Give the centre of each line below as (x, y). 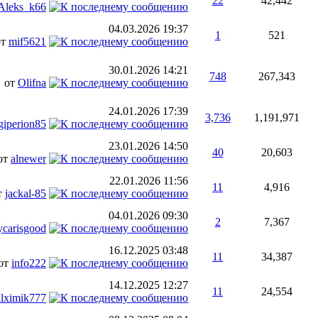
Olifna (32, 83)
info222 (29, 263)
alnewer (28, 159)
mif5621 (27, 42)
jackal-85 (26, 193)
